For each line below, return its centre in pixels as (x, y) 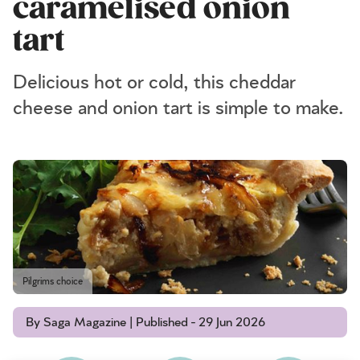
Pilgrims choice (53, 281)
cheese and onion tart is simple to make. (178, 108)
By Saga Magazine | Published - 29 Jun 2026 (145, 322)
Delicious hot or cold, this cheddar (154, 83)
